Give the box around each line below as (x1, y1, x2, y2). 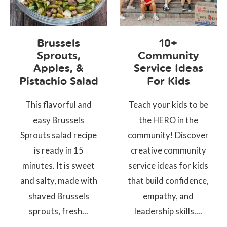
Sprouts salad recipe (20, 129, 97, 140)
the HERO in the (138, 114, 198, 125)
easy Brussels (33, 114, 85, 125)
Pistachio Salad (19, 74, 98, 87)
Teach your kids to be (128, 99, 208, 110)
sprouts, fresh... (29, 205, 89, 216)
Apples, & (33, 61, 84, 74)
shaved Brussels (28, 190, 89, 201)
